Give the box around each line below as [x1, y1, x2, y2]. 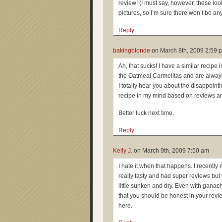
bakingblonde [113, 47, 150, 54]
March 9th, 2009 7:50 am [142, 147, 209, 154]
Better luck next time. [118, 110, 174, 116]
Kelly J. [113, 147, 132, 154]
